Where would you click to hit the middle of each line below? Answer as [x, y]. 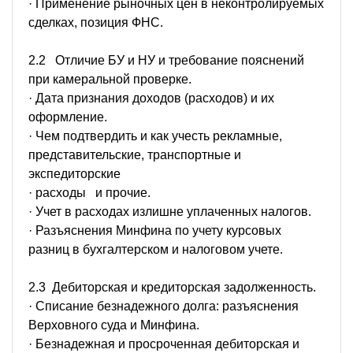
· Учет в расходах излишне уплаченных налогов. [170, 211]
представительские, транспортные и [135, 154]
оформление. [68, 117]
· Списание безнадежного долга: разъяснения [163, 306]
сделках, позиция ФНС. [96, 22]
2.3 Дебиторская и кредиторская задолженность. [172, 287]
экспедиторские [78, 173]
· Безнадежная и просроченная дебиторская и [164, 344]
